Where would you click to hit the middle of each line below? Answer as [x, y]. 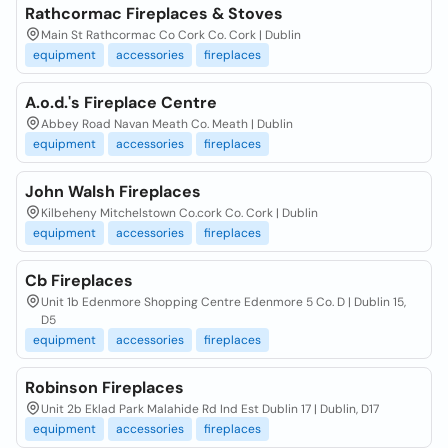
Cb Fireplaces [79, 280]
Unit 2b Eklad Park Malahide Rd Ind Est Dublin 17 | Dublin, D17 [210, 409]
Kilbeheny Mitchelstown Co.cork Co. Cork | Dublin [179, 213]
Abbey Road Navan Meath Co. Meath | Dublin [167, 124]
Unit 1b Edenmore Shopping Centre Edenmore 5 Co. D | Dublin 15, [223, 302]
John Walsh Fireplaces [113, 191]
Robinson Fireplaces [104, 387]
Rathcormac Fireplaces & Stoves [154, 13]
